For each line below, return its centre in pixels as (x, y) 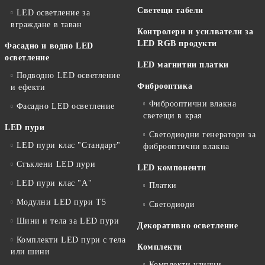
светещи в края (172, 115)
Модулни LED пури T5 (61, 202)
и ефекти (28, 87)
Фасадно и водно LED (49, 46)
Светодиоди (172, 204)
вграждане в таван (46, 24)
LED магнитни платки (183, 64)
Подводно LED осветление (68, 75)
